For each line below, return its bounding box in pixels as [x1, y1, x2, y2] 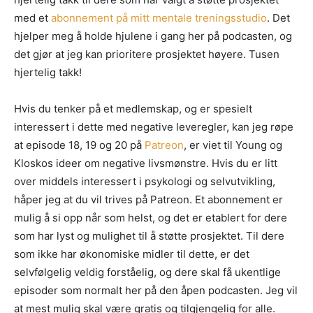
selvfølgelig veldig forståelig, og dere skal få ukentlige [14, 265, 281, 279]
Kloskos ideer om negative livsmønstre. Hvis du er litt [14, 156, 277, 170]
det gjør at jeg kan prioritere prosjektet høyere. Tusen [14, 48, 279, 61]
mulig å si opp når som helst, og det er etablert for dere [14, 211, 287, 225]
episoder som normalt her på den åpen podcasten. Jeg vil [14, 284, 298, 298]
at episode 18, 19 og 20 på [14, 138, 145, 152]
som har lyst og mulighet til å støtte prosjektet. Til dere [14, 229, 284, 243]
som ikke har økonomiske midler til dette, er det [14, 247, 249, 261]
